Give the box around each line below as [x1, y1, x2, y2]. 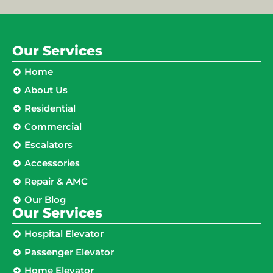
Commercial [24, 121, 82, 133]
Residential [24, 102, 76, 115]
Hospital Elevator [24, 228, 104, 240]
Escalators [24, 139, 73, 151]
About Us [24, 84, 68, 96]
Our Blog [24, 194, 66, 206]
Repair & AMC [24, 175, 88, 188]
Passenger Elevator [24, 246, 114, 258]
